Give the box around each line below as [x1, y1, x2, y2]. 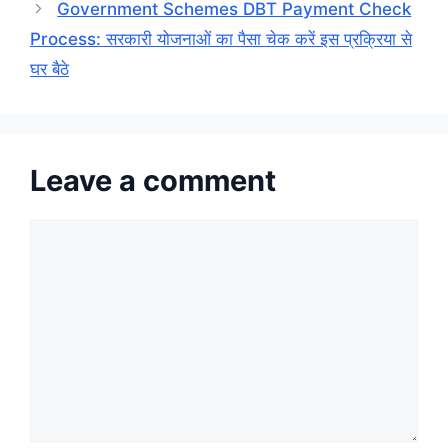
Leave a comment [30, 162, 276, 198]
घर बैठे [30, 58, 69, 79]
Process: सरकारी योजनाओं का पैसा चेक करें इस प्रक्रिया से [30, 28, 412, 49]
